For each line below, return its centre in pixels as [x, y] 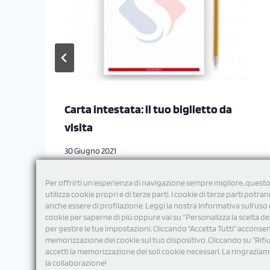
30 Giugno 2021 [90, 150]
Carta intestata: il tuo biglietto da [148, 109]
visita [79, 127]
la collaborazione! [76, 263]
